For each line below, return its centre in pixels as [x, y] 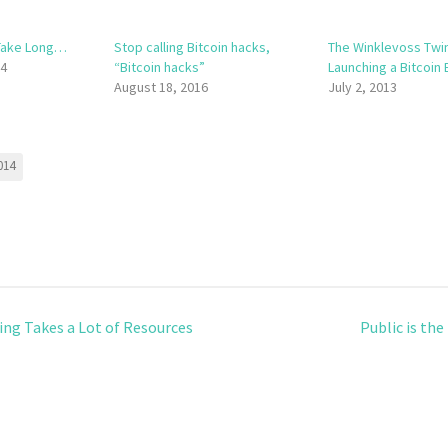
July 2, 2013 [362, 87]
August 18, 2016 [160, 87]
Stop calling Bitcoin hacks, [191, 47]
